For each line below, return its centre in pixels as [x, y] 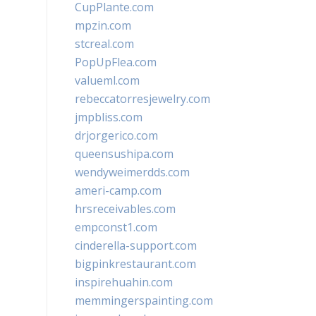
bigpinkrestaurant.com [135, 264]
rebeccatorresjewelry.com [142, 99]
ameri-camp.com [118, 190]
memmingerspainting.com [144, 300]
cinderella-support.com [136, 245]
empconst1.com [116, 227]
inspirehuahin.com [124, 282]
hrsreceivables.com [125, 209]
